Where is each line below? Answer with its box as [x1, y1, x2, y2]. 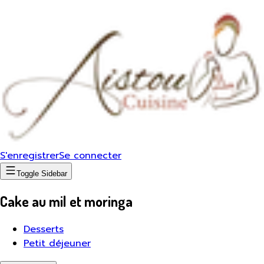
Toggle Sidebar [16, 169, 67, 178]
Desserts [24, 222, 64, 236]
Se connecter [59, 148, 121, 163]
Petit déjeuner [24, 236, 91, 250]
